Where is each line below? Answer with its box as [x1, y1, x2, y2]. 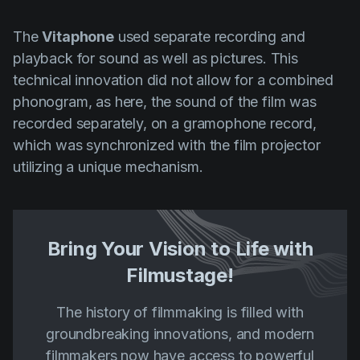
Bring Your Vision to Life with [47, 236, 313, 260]
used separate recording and [113, 27, 305, 45]
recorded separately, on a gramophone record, [13, 114, 317, 132]
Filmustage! [126, 263, 234, 287]
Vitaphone [42, 27, 114, 45]
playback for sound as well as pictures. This [13, 49, 298, 67]
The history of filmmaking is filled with [56, 303, 304, 321]
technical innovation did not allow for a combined [13, 71, 334, 88]
